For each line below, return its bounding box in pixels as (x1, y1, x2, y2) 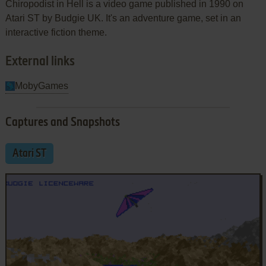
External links (5, 55, 75, 68)
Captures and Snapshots (5, 116, 120, 129)
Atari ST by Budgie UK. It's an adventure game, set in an (5, 12, 241, 23)
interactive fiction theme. (5, 27, 107, 37)
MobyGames (14, 80, 68, 91)
